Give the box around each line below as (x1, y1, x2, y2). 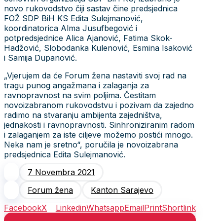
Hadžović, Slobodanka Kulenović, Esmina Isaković (4, 42, 192, 53)
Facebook (4, 202, 41, 213)
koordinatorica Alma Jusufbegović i (4, 23, 137, 33)
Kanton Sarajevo (91, 184, 153, 195)
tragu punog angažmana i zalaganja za (4, 80, 149, 90)
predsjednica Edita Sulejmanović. (4, 149, 125, 159)
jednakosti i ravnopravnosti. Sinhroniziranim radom (4, 119, 194, 130)
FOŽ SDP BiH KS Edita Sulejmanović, (4, 13, 143, 23)
